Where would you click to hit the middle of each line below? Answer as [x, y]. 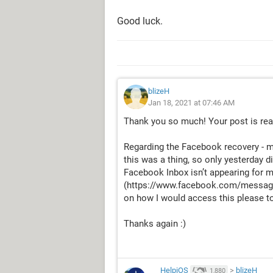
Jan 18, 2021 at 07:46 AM [191, 103]
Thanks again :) [155, 224]
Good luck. [140, 21]
